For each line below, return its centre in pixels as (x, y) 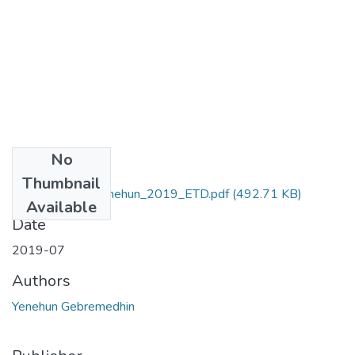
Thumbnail (61, 183)
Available (61, 207)
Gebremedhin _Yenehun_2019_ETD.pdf (120, 194)
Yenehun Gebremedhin (73, 306)
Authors (41, 281)
